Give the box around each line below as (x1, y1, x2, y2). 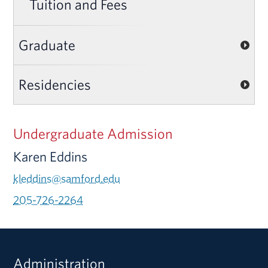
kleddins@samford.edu (13, 170, 121, 185)
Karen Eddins (13, 147, 88, 165)
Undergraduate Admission (13, 124, 173, 142)
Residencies (19, 75, 92, 93)
